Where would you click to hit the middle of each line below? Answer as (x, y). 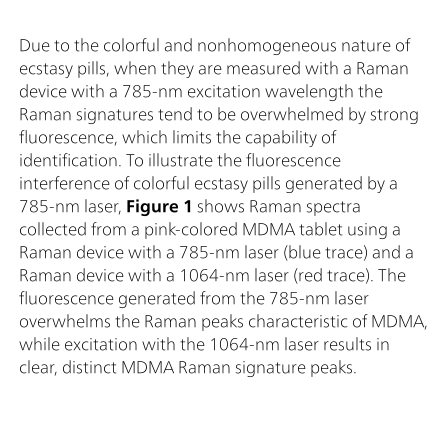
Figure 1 (159, 206)
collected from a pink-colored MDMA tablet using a (210, 229)
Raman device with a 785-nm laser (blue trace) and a (216, 252)
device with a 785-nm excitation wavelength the (201, 91)
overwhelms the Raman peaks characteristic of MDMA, (223, 321)
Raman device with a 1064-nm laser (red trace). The (212, 275)
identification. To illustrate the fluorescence (180, 160)
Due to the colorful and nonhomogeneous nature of (214, 45)
